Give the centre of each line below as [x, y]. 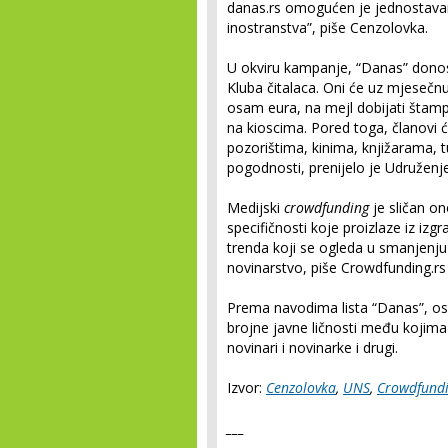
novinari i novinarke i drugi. [312, 347]
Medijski [255, 207]
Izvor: [246, 387]
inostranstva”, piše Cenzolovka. [327, 27]
